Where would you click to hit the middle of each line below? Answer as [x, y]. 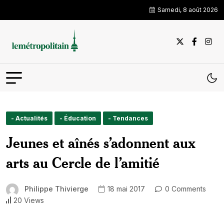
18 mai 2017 [125, 189]
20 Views [29, 200]
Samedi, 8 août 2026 [188, 10]
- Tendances [128, 118]
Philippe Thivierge [56, 189]
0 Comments [184, 189]
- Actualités [29, 118]
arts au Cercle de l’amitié [83, 162]
